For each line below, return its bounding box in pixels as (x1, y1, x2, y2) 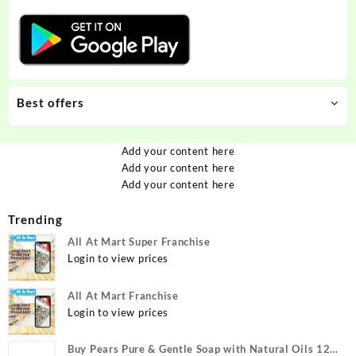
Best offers (17, 95, 84, 110)
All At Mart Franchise (68, 288, 179, 302)
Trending (8, 211, 63, 226)
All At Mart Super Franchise (68, 235, 211, 249)
